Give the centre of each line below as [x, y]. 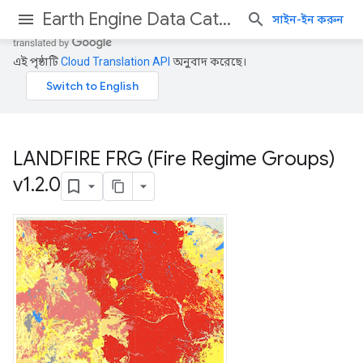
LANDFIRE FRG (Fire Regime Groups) [174, 159]
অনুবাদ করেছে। [208, 62]
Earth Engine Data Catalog [225, 19]
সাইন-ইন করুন [308, 19]
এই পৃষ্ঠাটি [37, 62]
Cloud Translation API [115, 62]
